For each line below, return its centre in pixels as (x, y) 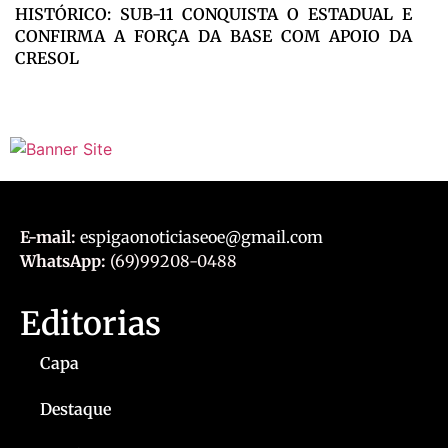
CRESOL (47, 58)
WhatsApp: (63, 261)
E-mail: (48, 237)
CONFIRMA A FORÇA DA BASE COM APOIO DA (213, 36)
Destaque (75, 408)
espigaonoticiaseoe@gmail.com (201, 237)
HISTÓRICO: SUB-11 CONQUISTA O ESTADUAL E (213, 14)
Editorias (90, 323)
